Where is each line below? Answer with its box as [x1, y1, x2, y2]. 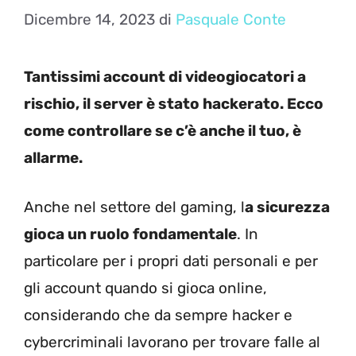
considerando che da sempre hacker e [24, 306, 292, 324]
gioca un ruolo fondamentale [24, 225, 237, 243]
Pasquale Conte [176, 10, 286, 29]
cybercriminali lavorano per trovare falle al [24, 333, 320, 351]
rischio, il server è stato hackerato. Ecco [24, 94, 323, 113]
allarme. [24, 148, 83, 167]
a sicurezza [245, 198, 330, 216]
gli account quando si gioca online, [24, 279, 267, 297]
